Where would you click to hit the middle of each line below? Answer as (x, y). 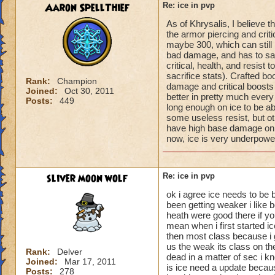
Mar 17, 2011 (90, 261)
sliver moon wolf (87, 179)
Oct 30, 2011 (89, 91)
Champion (77, 81)
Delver (70, 252)
